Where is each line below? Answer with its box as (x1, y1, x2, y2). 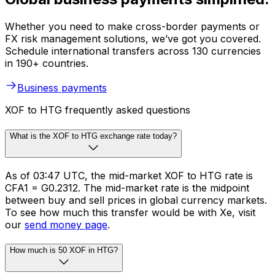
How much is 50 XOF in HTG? (10, 246, 118, 255)
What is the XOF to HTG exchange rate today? (10, 131, 177, 141)
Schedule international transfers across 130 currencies (5, 45, 261, 58)
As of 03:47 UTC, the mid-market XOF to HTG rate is (5, 169, 253, 182)
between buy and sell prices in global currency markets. (5, 193, 267, 206)
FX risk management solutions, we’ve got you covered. (5, 33, 261, 45)
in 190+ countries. (5, 57, 88, 70)
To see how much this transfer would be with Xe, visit (5, 206, 255, 219)
